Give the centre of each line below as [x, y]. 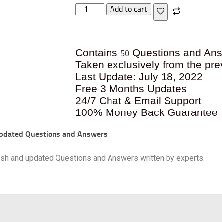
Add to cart [129, 9]
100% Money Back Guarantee [146, 112]
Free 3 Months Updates [131, 88]
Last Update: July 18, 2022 [139, 77]
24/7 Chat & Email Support [138, 100]
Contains [98, 52]
